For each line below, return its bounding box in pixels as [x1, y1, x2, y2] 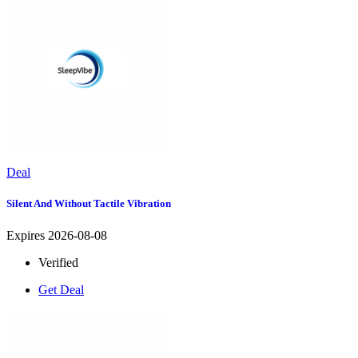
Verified [38, 255, 78, 269]
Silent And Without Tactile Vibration [6, 197, 171, 210]
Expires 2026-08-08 [6, 228, 107, 242]
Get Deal [38, 282, 84, 296]
